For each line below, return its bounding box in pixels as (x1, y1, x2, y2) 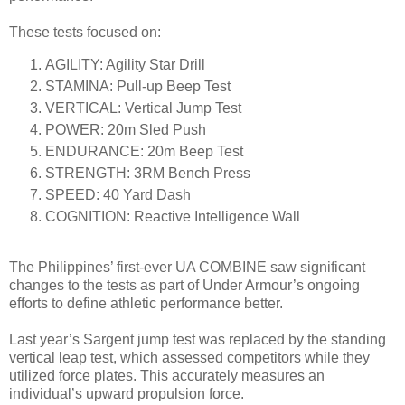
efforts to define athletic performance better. (9, 295, 283, 311)
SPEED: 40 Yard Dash (45, 186, 191, 202)
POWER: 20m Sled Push (45, 121, 206, 137)
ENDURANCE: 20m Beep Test (45, 143, 243, 159)
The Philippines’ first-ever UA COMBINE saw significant (9, 259, 365, 275)
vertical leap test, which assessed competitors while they (9, 349, 370, 365)
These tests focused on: (9, 24, 161, 41)
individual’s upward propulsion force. (9, 385, 244, 401)
